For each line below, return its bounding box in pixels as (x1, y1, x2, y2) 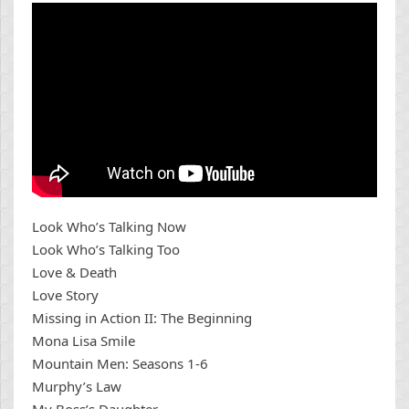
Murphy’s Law (32, 377, 121, 396)
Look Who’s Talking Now (32, 217, 186, 236)
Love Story (32, 286, 99, 305)
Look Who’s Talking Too (32, 240, 180, 259)
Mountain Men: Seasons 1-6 (32, 354, 208, 373)
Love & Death (32, 263, 117, 282)
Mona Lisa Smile (32, 331, 135, 351)
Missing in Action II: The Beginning (32, 309, 252, 328)
